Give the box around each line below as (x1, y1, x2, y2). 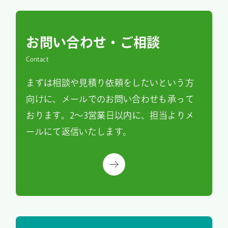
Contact (26, 56, 48, 63)
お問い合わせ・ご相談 (26, 36, 160, 49)
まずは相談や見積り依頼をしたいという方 (26, 78, 194, 88)
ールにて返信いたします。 (26, 127, 132, 136)
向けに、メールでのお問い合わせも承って (26, 95, 194, 104)
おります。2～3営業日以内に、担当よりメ (26, 111, 194, 120)
